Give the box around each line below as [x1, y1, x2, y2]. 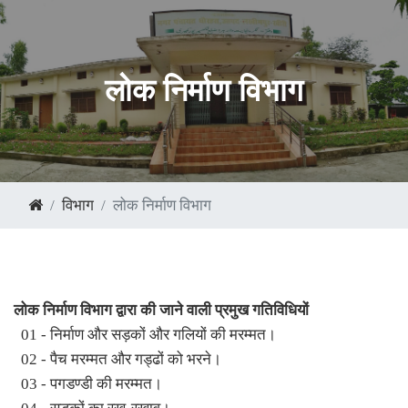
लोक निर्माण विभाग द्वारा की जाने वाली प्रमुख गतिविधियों [14, 301, 309, 319]
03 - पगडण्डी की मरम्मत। [14, 375, 162, 393]
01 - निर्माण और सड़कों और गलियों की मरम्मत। [14, 326, 276, 343]
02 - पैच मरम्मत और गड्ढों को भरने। [14, 351, 221, 368]
